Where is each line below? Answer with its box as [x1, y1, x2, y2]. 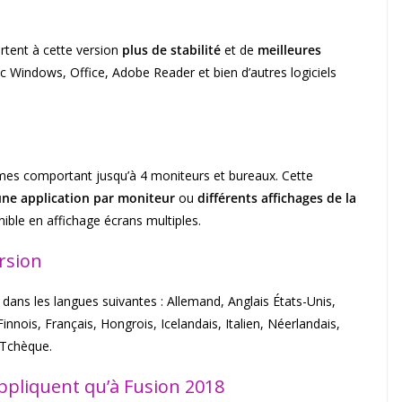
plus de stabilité [118, 41, 221, 59]
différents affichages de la [197, 189, 356, 207]
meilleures [254, 41, 321, 59]
